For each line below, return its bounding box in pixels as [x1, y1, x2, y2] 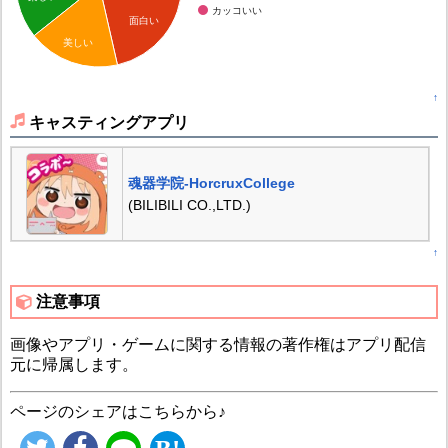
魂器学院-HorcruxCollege [127, 174, 295, 191]
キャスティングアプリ [28, 113, 189, 131]
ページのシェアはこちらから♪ [9, 403, 226, 421]
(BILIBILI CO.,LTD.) [127, 196, 251, 213]
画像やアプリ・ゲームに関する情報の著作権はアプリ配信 [9, 336, 426, 354]
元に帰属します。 [9, 356, 138, 374]
